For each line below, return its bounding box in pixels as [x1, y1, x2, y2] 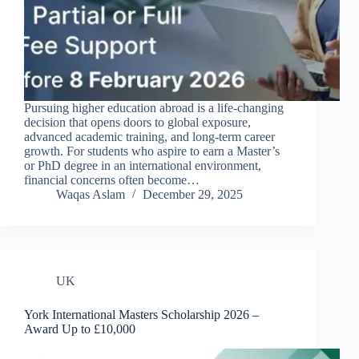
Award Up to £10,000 [24, 322, 135, 337]
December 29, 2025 [143, 188, 243, 202]
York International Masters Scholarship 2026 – [24, 308, 259, 322]
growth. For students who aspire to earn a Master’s [24, 144, 280, 159]
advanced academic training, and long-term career [24, 130, 275, 144]
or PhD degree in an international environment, [24, 159, 261, 173]
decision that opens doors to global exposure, [24, 115, 251, 130]
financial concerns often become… [24, 173, 200, 188]
